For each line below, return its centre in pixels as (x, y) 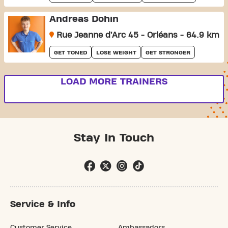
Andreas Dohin (84, 19)
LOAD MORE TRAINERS (114, 81)
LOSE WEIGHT (116, 52)
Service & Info (43, 204)
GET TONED (70, 52)
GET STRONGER (168, 52)
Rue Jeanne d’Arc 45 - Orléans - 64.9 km (136, 35)
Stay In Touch (114, 138)
